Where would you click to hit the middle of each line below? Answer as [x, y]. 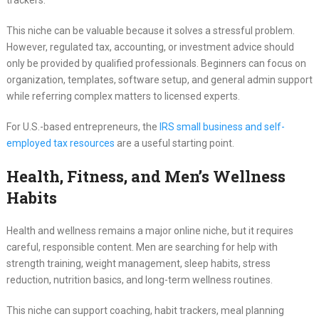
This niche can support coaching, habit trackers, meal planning [145, 311]
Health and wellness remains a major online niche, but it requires [150, 231]
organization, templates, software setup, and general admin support [159, 80]
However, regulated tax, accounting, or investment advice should [150, 47]
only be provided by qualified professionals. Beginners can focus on [156, 64]
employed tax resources [60, 143]
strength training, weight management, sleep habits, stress [138, 264]
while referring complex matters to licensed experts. [123, 96]
